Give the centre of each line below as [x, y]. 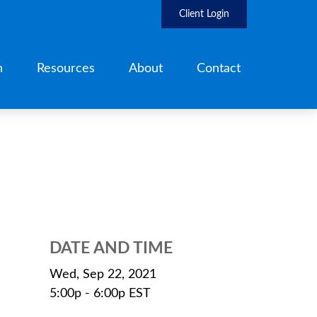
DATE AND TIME [111, 249]
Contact [219, 69]
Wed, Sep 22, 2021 [103, 275]
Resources [66, 69]
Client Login [204, 14]
